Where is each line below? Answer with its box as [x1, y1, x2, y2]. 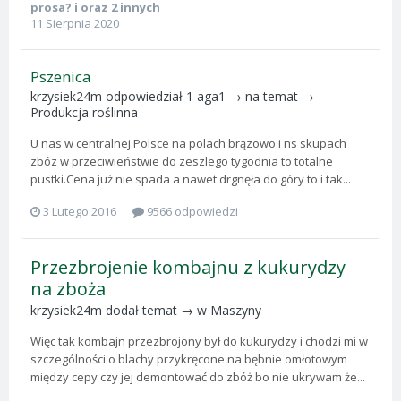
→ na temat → [226, 88, 314, 105]
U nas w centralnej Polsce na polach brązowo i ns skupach [30, 135, 346, 151]
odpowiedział [102, 88, 186, 105]
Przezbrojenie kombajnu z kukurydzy [30, 254, 346, 279]
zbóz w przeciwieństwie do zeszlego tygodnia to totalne [30, 153, 333, 169]
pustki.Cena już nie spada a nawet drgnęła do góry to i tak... [30, 171, 351, 187]
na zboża [30, 276, 106, 301]
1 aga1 [186, 88, 226, 105]
